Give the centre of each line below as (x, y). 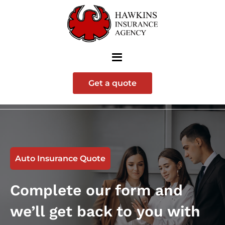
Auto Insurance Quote (60, 158)
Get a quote (113, 83)
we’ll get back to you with (105, 211)
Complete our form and (96, 190)
